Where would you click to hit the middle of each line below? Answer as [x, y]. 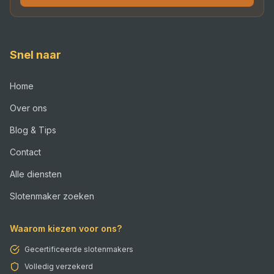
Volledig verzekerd [59, 266]
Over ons [28, 108]
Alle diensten [36, 174]
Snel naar [35, 55]
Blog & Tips [33, 130]
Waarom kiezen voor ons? [66, 228]
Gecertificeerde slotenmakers [79, 249]
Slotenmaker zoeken [52, 196]
